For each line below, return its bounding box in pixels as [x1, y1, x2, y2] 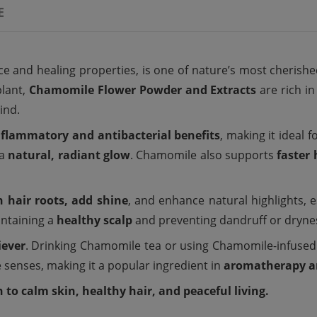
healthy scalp [57, 212, 132, 229]
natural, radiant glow [8, 147, 131, 163]
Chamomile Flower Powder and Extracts [28, 82, 257, 98]
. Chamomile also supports [130, 147, 277, 163]
